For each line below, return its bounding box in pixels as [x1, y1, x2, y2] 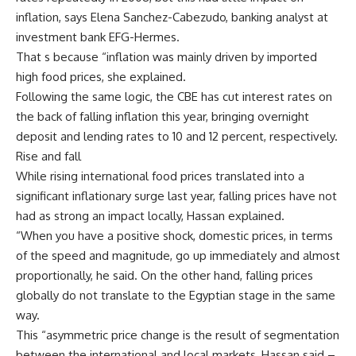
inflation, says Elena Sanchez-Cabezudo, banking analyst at [16, 10, 328, 25]
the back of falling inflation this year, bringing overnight [16, 109, 309, 124]
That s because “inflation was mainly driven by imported [16, 49, 317, 64]
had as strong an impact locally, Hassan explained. [16, 208, 284, 223]
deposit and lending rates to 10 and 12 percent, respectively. [16, 129, 338, 144]
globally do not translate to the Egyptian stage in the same [16, 288, 335, 303]
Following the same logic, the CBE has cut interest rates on [16, 89, 332, 104]
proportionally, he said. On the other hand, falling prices [16, 268, 313, 283]
